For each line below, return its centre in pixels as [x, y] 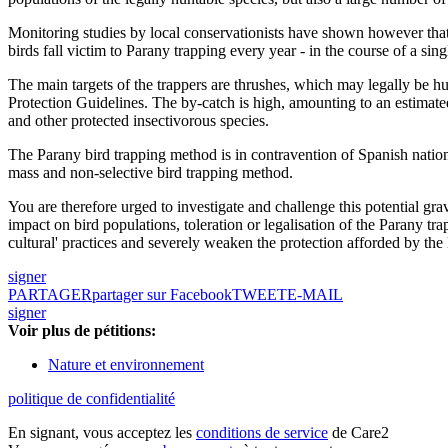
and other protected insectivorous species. [138, 121]
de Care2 [358, 433]
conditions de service [262, 433]
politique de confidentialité [91, 399]
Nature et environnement [126, 365]
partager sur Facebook [162, 295]
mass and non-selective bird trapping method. [150, 173]
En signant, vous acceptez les [102, 433]
